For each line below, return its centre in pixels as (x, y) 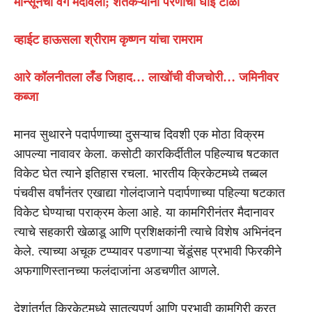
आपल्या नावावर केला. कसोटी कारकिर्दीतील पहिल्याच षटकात (146, 154)
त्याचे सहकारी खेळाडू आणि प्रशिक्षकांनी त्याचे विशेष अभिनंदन (148, 232)
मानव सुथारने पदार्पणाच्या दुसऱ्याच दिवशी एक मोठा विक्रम (139, 134)
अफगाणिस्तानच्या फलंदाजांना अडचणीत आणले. (117, 271)
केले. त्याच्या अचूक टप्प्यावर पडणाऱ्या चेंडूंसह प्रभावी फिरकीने (148, 251)
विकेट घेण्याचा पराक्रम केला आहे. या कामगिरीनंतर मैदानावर (144, 212)
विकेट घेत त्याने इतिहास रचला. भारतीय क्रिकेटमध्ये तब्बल (141, 173)
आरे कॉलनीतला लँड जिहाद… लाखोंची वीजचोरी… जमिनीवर (146, 77)
